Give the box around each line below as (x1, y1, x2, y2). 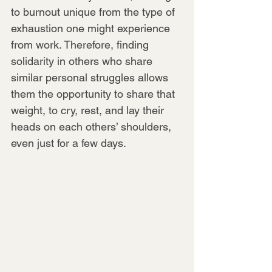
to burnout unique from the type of (11, 5, 178, 18)
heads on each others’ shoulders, (11, 120, 174, 133)
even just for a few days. (11, 136, 126, 149)
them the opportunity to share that (11, 87, 178, 100)
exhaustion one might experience (11, 21, 173, 35)
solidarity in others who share (11, 54, 155, 67)
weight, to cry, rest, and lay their (11, 103, 167, 117)
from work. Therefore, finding (11, 38, 152, 51)
